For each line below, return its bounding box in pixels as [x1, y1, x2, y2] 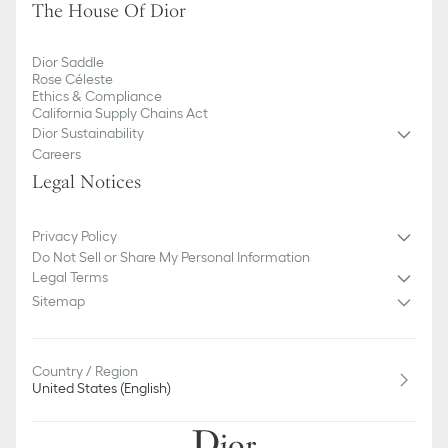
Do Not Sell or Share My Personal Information [32, 248, 310, 265]
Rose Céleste [32, 70, 113, 87]
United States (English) [32, 379, 171, 396]
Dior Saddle [32, 53, 104, 70]
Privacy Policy [32, 228, 117, 245]
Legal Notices [32, 170, 141, 193]
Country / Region [32, 362, 138, 379]
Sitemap [32, 293, 85, 310]
